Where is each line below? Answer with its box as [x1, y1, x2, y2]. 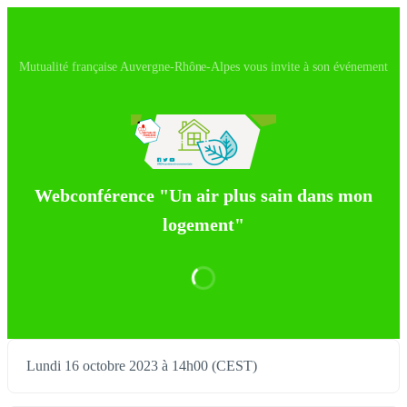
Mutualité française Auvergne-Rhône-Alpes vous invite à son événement [18, 60, 389, 74]
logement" [163, 214, 244, 235]
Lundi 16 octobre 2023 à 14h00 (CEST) [26, 358, 257, 374]
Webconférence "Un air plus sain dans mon [35, 185, 372, 206]
